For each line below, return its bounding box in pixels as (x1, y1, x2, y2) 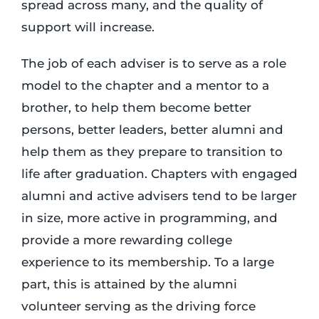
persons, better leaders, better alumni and (21, 122, 283, 137)
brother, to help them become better (21, 100, 251, 115)
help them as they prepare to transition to (21, 145, 283, 159)
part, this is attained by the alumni (21, 277, 237, 291)
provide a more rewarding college (21, 233, 232, 247)
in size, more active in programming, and (21, 211, 278, 225)
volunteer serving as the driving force (21, 299, 256, 313)
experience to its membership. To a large (21, 255, 274, 269)
